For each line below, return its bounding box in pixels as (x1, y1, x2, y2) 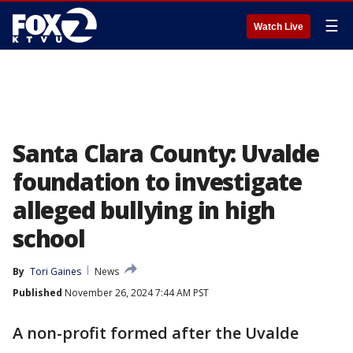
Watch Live (254, 21, 303, 32)
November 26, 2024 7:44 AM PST (62, 286, 209, 299)
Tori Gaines (30, 265, 81, 278)
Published (13, 286, 62, 299)
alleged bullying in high (13, 194, 276, 226)
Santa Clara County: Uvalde (13, 137, 319, 169)
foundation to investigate (13, 165, 302, 198)
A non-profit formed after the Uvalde (13, 322, 299, 344)
